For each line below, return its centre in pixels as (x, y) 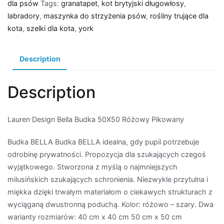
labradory (23, 16)
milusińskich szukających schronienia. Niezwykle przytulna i (108, 179)
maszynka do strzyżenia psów (95, 16)
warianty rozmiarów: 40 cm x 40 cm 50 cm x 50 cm (95, 217)
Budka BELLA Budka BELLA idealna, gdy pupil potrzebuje (103, 142)
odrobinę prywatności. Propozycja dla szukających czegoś (107, 154)
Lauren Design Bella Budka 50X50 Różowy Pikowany (96, 119)
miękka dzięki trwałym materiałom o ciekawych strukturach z (110, 192)
